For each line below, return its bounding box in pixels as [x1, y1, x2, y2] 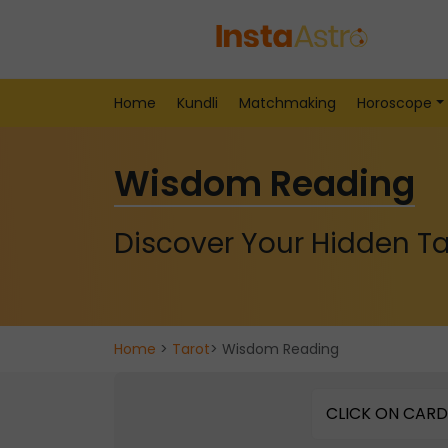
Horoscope [357, 93, 432, 113]
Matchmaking [239, 93, 336, 113]
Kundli [177, 93, 218, 113]
